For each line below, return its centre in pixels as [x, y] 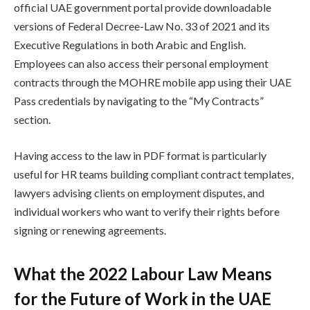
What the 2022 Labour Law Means [143, 274]
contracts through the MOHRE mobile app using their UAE [153, 82]
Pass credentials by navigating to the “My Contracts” [139, 101]
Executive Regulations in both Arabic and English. [130, 45]
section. [32, 120]
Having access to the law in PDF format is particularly [140, 155]
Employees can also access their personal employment [141, 64]
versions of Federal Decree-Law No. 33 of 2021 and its [142, 26]
